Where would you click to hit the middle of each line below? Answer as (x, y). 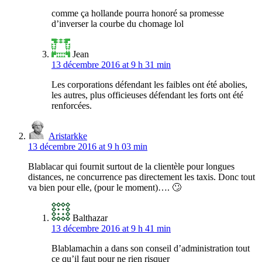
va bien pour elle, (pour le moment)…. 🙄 (105, 188)
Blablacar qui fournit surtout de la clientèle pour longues (131, 167)
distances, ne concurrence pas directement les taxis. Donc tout (142, 177)
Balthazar (90, 218)
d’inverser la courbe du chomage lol (118, 24)
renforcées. (72, 106)
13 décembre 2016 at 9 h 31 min (111, 65)
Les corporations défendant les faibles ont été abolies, (149, 85)
